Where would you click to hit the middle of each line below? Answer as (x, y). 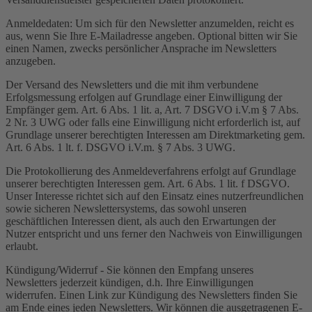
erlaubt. (22, 246)
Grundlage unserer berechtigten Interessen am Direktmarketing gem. (155, 134)
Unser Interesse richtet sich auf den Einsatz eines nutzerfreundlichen (155, 196)
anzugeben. (31, 61)
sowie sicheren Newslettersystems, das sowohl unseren (126, 208)
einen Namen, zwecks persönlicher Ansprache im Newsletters (141, 48)
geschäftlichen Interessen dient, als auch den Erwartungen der (141, 221)
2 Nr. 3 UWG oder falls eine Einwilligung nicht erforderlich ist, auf (153, 122)
